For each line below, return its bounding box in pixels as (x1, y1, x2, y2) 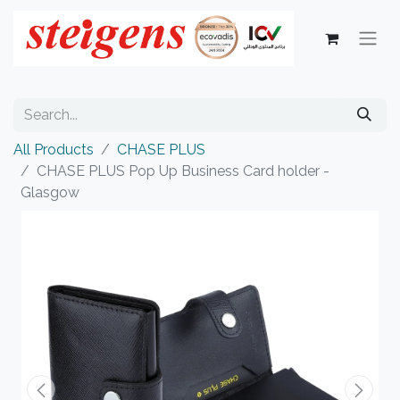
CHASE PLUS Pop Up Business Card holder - (37, 162, 329, 179)
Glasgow (21, 184, 79, 201)
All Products (13, 141, 94, 158)
